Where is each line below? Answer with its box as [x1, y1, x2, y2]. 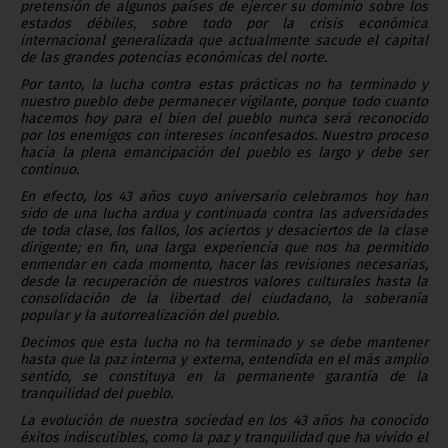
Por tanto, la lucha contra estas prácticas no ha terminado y [20, 75, 428, 93]
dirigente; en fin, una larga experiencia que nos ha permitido [20, 238, 428, 256]
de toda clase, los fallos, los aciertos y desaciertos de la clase [20, 221, 428, 239]
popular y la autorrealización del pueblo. [20, 306, 279, 324]
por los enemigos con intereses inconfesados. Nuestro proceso [20, 126, 428, 144]
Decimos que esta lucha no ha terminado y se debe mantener [20, 333, 428, 351]
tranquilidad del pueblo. [20, 384, 173, 402]
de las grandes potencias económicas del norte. [20, 48, 327, 66]
